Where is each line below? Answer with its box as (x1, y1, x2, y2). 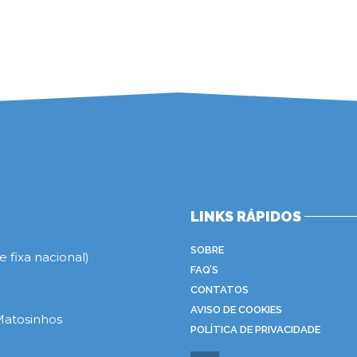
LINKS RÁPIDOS (190, 207, 301, 225)
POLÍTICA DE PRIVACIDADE (190, 323, 320, 335)
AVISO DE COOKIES (190, 303, 282, 316)
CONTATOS (190, 283, 249, 296)
